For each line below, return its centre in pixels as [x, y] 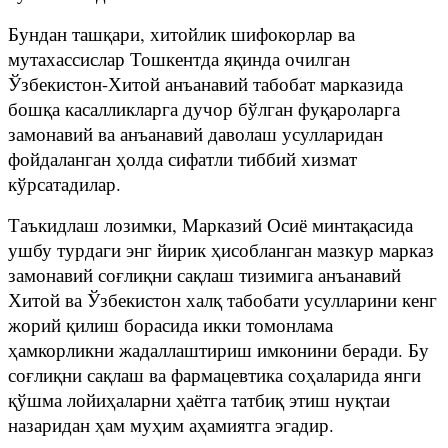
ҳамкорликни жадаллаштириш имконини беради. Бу [218, 349]
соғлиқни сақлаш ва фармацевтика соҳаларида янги [214, 374]
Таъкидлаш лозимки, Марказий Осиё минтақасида [210, 224]
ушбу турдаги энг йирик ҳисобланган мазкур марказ [221, 249]
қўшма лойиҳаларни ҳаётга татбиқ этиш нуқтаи [199, 399]
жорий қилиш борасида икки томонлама [170, 324]
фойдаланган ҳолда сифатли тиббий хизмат [182, 158]
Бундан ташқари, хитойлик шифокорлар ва [181, 33]
